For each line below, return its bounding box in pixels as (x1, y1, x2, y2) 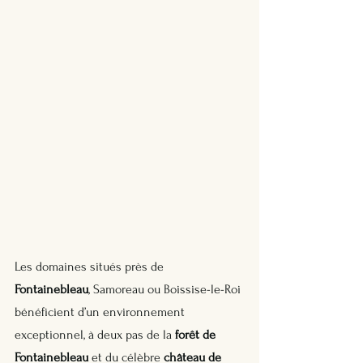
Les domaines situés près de (15, 258, 167, 274)
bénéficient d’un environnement (15, 304, 188, 319)
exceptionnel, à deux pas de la (15, 327, 175, 342)
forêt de (175, 327, 219, 342)
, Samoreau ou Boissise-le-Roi (88, 281, 244, 297)
